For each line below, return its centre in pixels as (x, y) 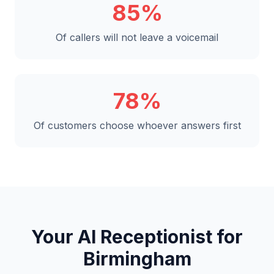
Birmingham (137, 259)
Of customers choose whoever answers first (137, 125)
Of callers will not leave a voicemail (137, 37)
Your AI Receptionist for (137, 237)
